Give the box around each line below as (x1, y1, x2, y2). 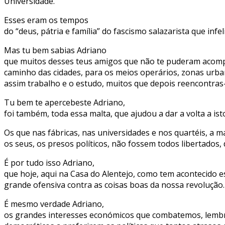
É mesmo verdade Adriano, (4, 198, 104, 209)
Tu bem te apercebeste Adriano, (4, 96, 125, 108)
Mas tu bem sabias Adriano (4, 44, 106, 56)
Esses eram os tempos (4, 14, 88, 26)
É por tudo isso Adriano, (4, 157, 94, 168)
